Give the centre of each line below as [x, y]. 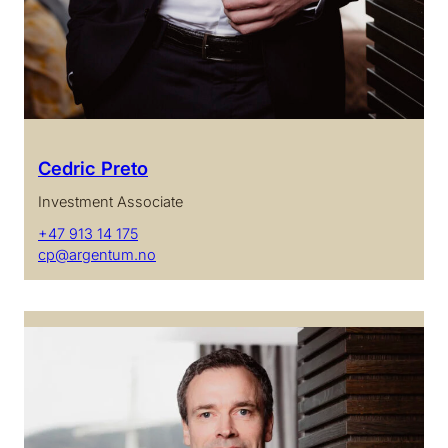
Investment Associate [110, 201]
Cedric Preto [93, 167]
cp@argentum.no [97, 254]
